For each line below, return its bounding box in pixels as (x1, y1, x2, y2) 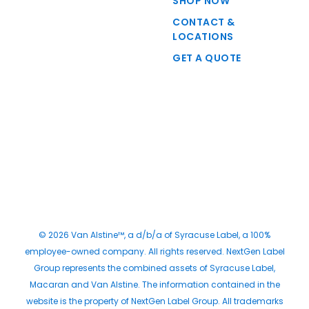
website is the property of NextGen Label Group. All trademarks (26, 295, 283, 307)
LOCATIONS (172, 30, 234, 43)
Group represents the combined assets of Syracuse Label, (34, 262, 275, 274)
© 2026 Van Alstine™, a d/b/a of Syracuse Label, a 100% (39, 229, 270, 241)
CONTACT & (172, 15, 235, 29)
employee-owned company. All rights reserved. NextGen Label (24, 246, 285, 257)
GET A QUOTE (172, 51, 241, 65)
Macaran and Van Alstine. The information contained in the (29, 279, 280, 290)
